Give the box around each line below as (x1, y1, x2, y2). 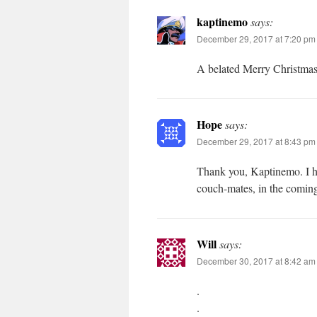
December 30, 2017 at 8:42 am (197, 255, 316, 267)
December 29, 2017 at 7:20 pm (197, 33, 316, 45)
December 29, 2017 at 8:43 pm (197, 135, 316, 147)
